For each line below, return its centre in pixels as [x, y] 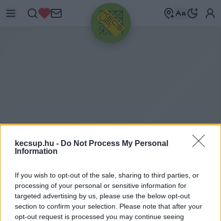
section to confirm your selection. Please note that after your [109, 206]
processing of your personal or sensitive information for [101, 185]
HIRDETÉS [110, 35]
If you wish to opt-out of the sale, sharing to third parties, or [107, 175]
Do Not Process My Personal [114, 143]
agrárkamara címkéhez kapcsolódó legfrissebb [106, 211]
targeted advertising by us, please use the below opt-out [102, 196]
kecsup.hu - [38, 143]
